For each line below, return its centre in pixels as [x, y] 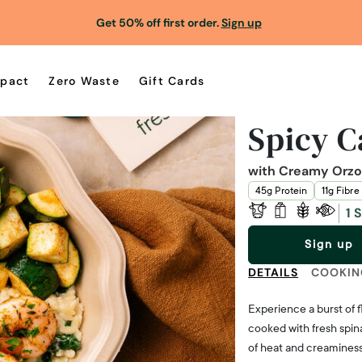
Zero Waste [84, 80]
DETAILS [274, 272]
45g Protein [281, 191]
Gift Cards [172, 80]
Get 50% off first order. [158, 23]
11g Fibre [340, 191]
